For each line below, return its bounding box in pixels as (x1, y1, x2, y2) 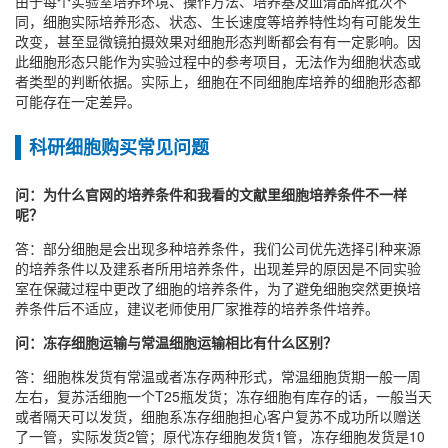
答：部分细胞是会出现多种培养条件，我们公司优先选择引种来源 (15, 238, 421, 259)
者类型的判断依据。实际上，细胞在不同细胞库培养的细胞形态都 (15, 71, 421, 92)
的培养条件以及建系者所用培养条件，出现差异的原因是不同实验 (15, 258, 421, 279)
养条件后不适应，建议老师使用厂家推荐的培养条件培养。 (15, 298, 379, 319)
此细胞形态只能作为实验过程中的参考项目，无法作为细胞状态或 (15, 51, 421, 72)
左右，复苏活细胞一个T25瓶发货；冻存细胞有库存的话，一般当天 (15, 386, 432, 407)
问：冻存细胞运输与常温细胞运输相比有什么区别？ (15, 332, 337, 353)
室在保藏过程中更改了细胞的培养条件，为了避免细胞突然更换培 (15, 278, 421, 299)
